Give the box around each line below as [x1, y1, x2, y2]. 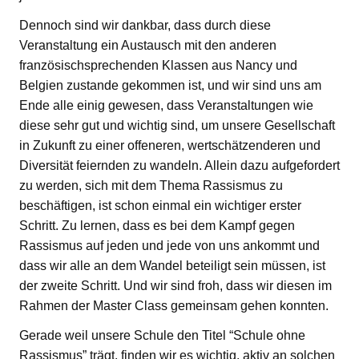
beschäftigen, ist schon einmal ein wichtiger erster [19, 199, 301, 213]
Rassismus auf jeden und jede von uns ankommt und [19, 239, 320, 253]
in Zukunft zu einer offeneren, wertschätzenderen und [19, 139, 321, 153]
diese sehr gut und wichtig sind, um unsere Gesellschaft [19, 119, 335, 133]
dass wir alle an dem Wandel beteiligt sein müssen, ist [19, 259, 325, 273]
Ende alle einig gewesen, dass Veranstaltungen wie [19, 99, 313, 113]
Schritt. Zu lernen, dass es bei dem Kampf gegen [19, 219, 295, 233]
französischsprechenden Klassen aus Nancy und [19, 58, 297, 73]
